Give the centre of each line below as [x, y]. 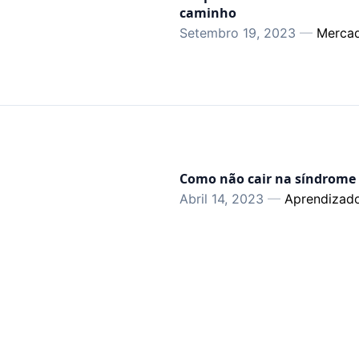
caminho [208, 13]
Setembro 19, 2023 [240, 33]
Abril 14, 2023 [224, 199]
